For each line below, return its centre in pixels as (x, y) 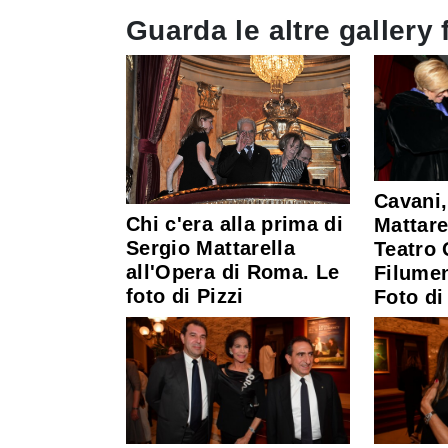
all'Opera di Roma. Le (233, 271)
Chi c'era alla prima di (235, 223)
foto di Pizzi (185, 295)
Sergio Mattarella (210, 247)
